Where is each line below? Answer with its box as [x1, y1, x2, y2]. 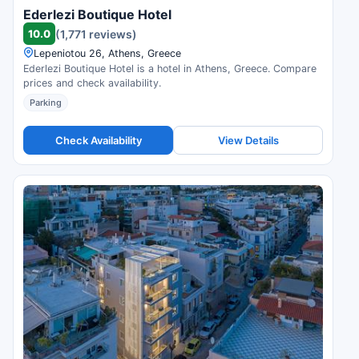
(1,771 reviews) [55, 26, 137, 41]
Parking [30, 97, 62, 109]
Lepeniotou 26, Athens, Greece [34, 47, 181, 60]
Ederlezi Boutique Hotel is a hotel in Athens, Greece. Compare [23, 63, 317, 75]
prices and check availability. [23, 77, 161, 90]
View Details [217, 133, 279, 147]
